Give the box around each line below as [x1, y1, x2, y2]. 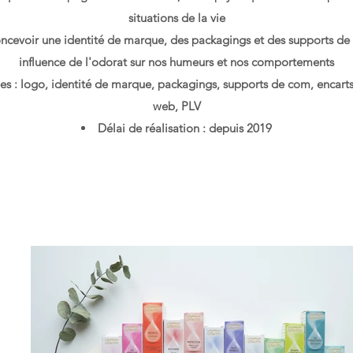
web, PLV [152, 98, 201, 113]
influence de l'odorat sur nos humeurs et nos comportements [19, 54, 334, 69]
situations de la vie [128, 10, 225, 25]
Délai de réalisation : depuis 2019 [98, 121, 272, 136]
